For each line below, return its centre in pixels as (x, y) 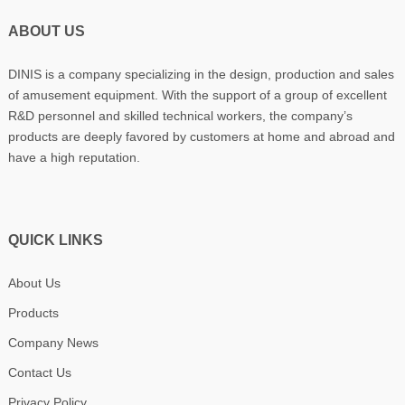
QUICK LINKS (55, 240)
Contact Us (39, 372)
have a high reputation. (74, 157)
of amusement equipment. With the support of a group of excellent (197, 94)
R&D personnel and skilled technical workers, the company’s (180, 115)
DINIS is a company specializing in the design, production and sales (201, 74)
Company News (53, 342)
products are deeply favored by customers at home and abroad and (201, 136)
